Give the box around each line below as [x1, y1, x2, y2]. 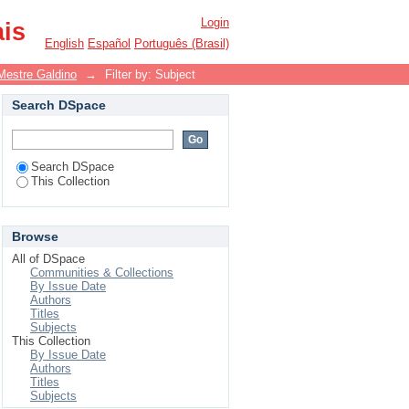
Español [88, 37, 131, 50]
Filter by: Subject [105, 68, 195, 81]
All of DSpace [12, 252, 85, 266]
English [45, 37, 84, 50]
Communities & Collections [30, 266, 173, 279]
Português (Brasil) [134, 37, 229, 50]
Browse [12, 229, 58, 244]
